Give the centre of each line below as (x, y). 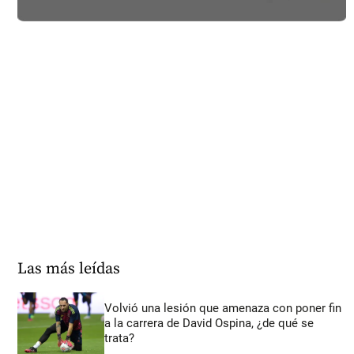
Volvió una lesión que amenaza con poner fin (223, 309)
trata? (120, 339)
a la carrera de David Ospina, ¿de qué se (209, 324)
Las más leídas (69, 269)
